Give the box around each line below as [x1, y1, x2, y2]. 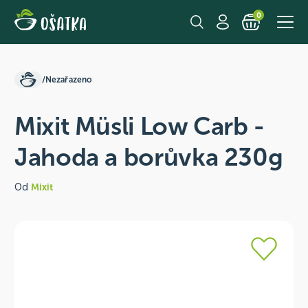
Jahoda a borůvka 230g [14, 142, 283, 172]
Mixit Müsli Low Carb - [14, 111, 265, 141]
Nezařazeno [45, 74, 93, 85]
